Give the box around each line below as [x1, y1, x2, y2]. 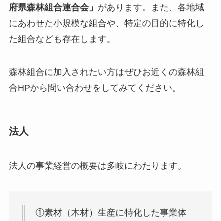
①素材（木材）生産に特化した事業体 [35, 207, 186, 218]
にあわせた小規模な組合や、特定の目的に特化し [8, 18, 204, 28]
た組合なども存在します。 [8, 34, 115, 44]
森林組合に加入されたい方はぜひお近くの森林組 [8, 67, 204, 77]
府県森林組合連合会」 [8, 2, 98, 12]
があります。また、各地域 [97, 2, 204, 12]
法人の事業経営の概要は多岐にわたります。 [8, 160, 186, 171]
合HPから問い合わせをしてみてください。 [8, 83, 181, 93]
